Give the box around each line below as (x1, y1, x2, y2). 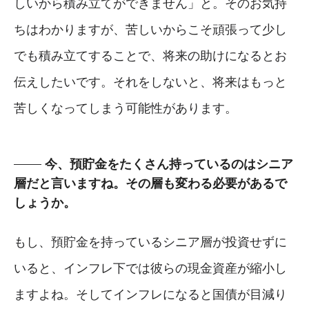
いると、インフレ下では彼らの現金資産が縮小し (14, 261, 287, 275)
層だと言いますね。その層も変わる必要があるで (14, 176, 287, 190)
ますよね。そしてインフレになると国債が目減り (14, 287, 287, 301)
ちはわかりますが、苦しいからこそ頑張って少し (14, 22, 287, 37)
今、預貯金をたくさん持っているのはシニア (45, 157, 293, 171)
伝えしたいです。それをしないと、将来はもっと (14, 74, 287, 89)
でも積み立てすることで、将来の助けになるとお (14, 48, 287, 63)
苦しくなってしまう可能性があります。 (14, 101, 237, 115)
